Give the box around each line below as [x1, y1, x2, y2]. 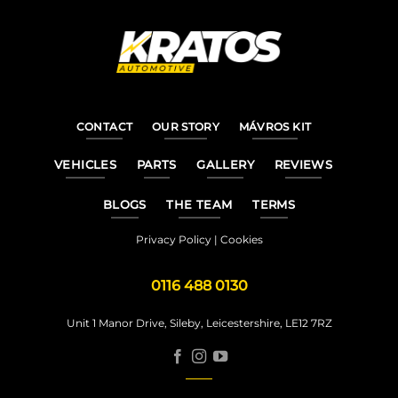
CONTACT [76, 119, 133, 133]
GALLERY [196, 157, 254, 171]
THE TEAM [166, 197, 233, 211]
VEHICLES [53, 157, 117, 171]
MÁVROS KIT [238, 119, 312, 133]
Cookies [219, 232, 263, 246]
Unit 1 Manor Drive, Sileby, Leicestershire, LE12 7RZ [66, 316, 332, 330]
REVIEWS [274, 157, 333, 171]
